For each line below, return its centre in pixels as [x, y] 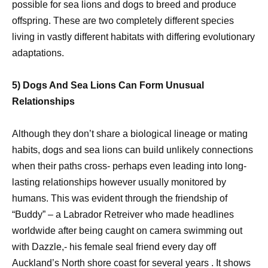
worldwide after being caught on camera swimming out [127, 231]
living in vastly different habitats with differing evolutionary [133, 36]
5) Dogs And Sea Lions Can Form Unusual [108, 85]
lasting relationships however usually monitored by [119, 182]
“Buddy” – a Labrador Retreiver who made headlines [123, 215]
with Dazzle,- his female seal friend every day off [114, 247]
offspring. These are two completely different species [123, 20]
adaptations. [38, 53]
